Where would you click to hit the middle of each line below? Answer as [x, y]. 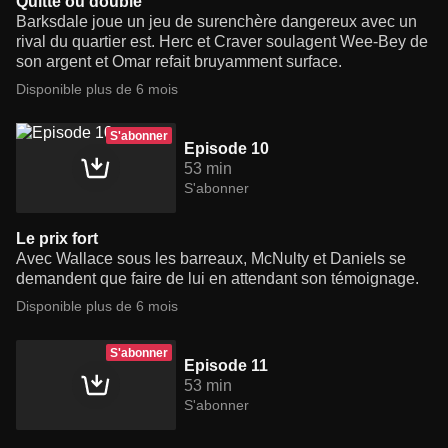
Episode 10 [226, 149]
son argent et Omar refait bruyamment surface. [179, 62]
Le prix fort [57, 239]
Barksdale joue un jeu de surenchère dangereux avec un [216, 22]
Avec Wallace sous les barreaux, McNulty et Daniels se [211, 259]
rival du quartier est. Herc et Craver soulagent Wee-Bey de [222, 42]
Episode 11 [226, 366]
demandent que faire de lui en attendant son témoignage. [217, 279]
